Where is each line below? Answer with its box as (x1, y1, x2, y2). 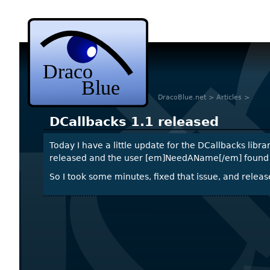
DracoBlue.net (158, 93, 206, 101)
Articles (216, 93, 242, 101)
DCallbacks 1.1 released (49, 115, 219, 129)
